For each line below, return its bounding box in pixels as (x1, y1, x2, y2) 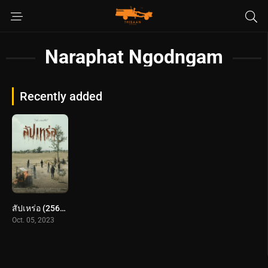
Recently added (20, 89, 102, 103)
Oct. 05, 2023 (12, 215, 54, 224)
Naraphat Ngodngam (44, 45, 223, 68)
